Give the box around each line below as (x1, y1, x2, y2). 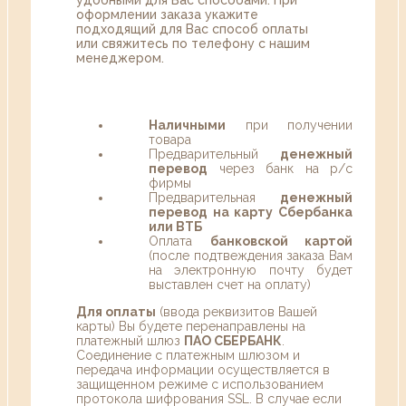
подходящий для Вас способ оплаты (76, 21, 308, 36)
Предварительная (149, 189, 280, 205)
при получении (226, 117, 353, 132)
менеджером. (76, 50, 164, 65)
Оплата (149, 233, 210, 248)
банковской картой (209, 233, 353, 248)
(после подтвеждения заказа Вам (149, 247, 353, 263)
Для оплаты (76, 304, 156, 319)
